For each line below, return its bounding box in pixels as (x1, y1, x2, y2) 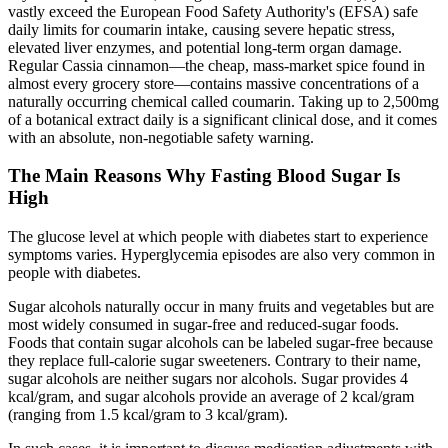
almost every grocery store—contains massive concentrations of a (8, 74, 419, 92)
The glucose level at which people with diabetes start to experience (8, 228, 428, 246)
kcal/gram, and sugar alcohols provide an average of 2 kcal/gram (8, 388, 414, 406)
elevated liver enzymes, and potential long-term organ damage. (8, 38, 402, 56)
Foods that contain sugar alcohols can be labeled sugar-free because (8, 334, 433, 352)
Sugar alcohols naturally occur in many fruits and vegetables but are (8, 298, 434, 316)
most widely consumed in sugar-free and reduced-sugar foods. (8, 316, 399, 334)
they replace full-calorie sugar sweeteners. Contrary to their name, (8, 352, 421, 370)
